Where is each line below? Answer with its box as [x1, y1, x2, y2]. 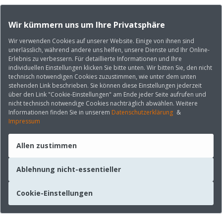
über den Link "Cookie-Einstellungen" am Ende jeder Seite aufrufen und [8, 90, 206, 99]
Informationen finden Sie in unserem [8, 108, 111, 116]
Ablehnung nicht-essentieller [16, 165, 121, 174]
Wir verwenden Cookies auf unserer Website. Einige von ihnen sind [8, 37, 194, 45]
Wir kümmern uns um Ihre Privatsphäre [8, 19, 165, 30]
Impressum [8, 117, 40, 125]
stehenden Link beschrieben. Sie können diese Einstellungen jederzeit [8, 81, 202, 90]
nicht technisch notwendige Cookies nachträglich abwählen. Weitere [8, 99, 198, 108]
